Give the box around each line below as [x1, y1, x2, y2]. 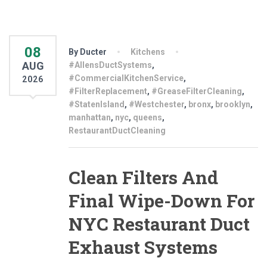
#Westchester [129, 99, 184, 109]
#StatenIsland [69, 99, 125, 109]
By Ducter [69, 46, 107, 57]
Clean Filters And [69, 165, 218, 189]
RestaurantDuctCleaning [69, 125, 166, 135]
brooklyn [215, 99, 250, 109]
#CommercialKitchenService [69, 73, 184, 83]
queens [133, 112, 162, 122]
